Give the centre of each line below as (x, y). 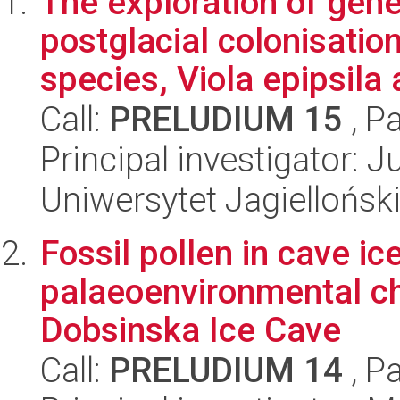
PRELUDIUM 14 (226, 370)
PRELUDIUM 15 (226, 119)
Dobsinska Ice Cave (191, 330)
